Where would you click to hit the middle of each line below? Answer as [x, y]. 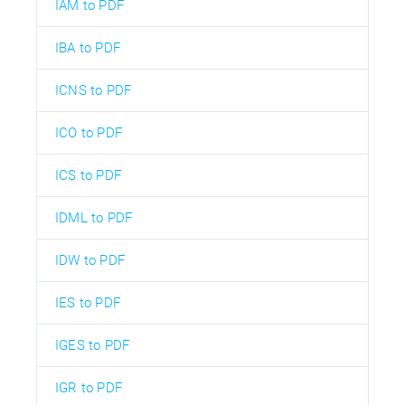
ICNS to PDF [94, 91]
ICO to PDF [89, 133]
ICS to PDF [88, 176]
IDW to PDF [90, 261]
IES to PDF [88, 303]
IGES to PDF [93, 346]
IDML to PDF [94, 218]
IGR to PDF [89, 388]
